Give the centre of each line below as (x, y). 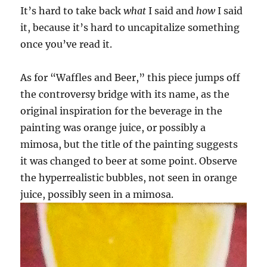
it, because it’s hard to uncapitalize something (130, 27)
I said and (171, 10)
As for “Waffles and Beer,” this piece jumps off (131, 77)
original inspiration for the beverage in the (122, 111)
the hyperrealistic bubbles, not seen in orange (129, 177)
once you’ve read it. (66, 44)
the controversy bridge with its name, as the (125, 94)
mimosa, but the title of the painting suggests (129, 144)
